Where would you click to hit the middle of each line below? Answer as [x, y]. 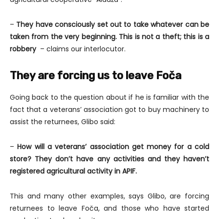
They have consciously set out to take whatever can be [113, 24]
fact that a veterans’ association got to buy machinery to [109, 109]
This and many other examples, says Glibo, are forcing [109, 196]
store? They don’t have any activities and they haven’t [109, 159]
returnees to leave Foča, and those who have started [109, 208]
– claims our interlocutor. [83, 49]
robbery [25, 49]
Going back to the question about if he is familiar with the [109, 97]
